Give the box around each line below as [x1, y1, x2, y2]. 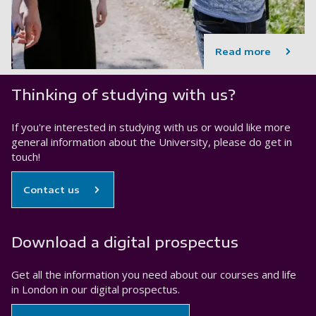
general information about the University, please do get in [11, 135, 292, 150]
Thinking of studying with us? [11, 85, 236, 104]
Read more [215, 46, 271, 58]
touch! [11, 150, 40, 164]
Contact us [23, 184, 80, 196]
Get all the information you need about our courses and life [11, 267, 296, 282]
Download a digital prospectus [11, 233, 238, 251]
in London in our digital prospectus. [11, 282, 180, 297]
